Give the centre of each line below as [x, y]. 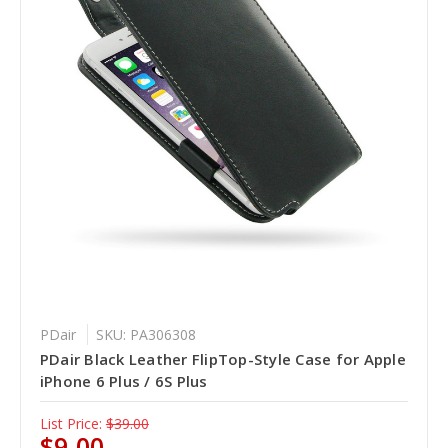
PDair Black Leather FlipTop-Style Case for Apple [222, 358]
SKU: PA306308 [145, 334]
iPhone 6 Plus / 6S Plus [123, 380]
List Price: [70, 423]
